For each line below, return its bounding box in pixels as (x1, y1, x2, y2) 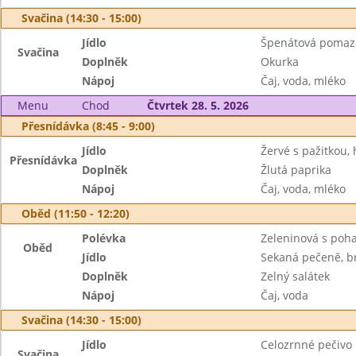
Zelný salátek (260, 269, 330, 284)
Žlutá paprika (260, 162, 331, 177)
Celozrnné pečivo (260, 337, 352, 352)
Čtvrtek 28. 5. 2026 (146, 98, 249, 113)
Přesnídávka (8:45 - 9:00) (21, 118, 155, 133)
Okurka (260, 54, 299, 69)
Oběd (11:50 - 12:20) (21, 206, 130, 221)
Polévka (82, 230, 126, 246)
